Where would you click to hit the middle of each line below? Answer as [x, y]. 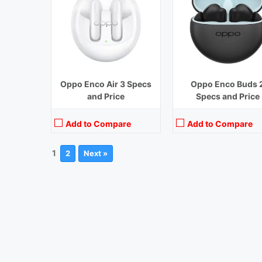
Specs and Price [227, 96]
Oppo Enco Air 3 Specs [106, 84]
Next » [96, 153]
